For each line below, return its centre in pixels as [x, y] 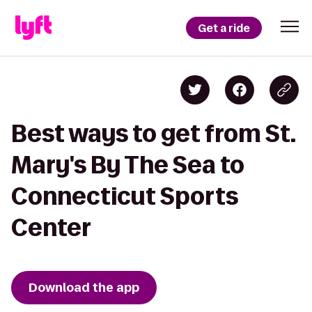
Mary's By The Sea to [128, 165]
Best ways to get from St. [153, 133]
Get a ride [224, 28]
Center [51, 227]
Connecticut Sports [125, 196]
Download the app [84, 288]
